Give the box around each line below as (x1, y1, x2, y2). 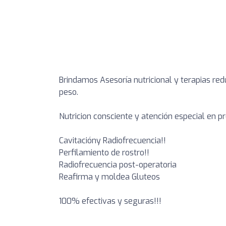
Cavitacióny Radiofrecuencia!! (59, 135, 166, 146)
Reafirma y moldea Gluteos (59, 172, 160, 183)
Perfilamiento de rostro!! (59, 147, 149, 158)
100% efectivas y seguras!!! (59, 196, 161, 207)
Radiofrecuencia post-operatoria (59, 159, 177, 171)
